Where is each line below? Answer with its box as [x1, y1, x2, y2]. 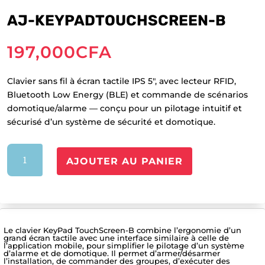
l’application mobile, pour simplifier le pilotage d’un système [4, 241, 244, 251]
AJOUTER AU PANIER [66, 156, 183, 167]
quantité [7, 144, 44, 156]
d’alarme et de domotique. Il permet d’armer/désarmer [4, 248, 220, 258]
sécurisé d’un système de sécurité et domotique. [7, 117, 215, 128]
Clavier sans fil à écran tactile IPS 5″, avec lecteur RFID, [7, 76, 236, 87]
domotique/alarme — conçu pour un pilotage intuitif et [7, 103, 242, 114]
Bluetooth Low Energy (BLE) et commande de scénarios [7, 89, 248, 101]
